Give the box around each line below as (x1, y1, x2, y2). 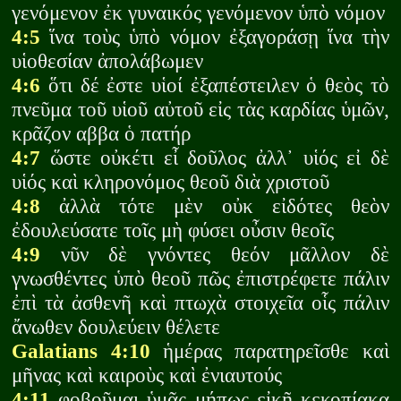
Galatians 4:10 (12, 339, 150, 363)
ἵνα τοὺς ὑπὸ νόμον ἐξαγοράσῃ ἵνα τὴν (40, 25, 389, 49)
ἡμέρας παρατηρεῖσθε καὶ (149, 339, 389, 363)
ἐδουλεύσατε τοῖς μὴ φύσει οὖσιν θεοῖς (12, 218, 335, 243)
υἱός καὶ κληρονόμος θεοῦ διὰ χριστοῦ (12, 170, 330, 194)
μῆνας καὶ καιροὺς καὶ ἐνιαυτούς (12, 363, 283, 388)
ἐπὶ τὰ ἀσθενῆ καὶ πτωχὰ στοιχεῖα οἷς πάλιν (12, 291, 389, 315)
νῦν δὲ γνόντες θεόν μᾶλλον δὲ (40, 243, 389, 267)
